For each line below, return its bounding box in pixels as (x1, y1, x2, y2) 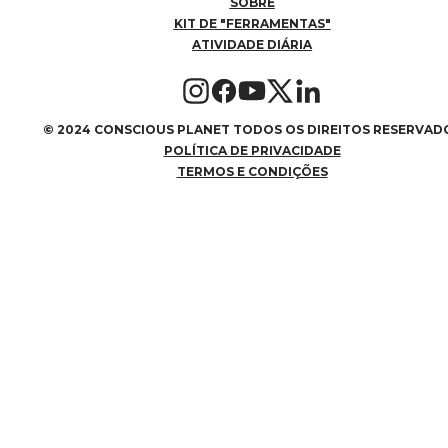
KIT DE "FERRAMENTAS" (173, 15, 331, 31)
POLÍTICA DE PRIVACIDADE (163, 142, 341, 158)
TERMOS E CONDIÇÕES (176, 163, 328, 179)
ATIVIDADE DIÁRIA (192, 36, 312, 52)
